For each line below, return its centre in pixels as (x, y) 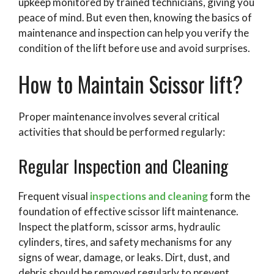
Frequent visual (53, 196)
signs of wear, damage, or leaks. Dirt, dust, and (124, 257)
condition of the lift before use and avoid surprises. (134, 48)
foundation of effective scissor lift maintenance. (128, 211)
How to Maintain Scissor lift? (131, 84)
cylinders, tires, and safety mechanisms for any (125, 242)
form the (229, 196)
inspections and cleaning (149, 196)
